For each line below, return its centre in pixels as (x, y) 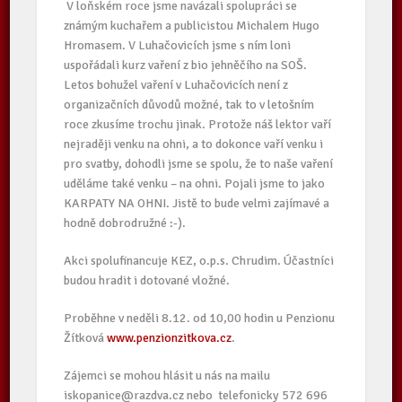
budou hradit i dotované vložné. (150, 280)
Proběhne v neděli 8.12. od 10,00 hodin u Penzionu (200, 318)
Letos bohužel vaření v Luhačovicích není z (176, 85)
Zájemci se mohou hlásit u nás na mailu (167, 376)
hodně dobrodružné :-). (125, 223)
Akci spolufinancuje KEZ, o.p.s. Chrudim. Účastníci (199, 261)
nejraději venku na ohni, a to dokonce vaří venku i (194, 144)
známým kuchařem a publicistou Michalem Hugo (192, 26)
